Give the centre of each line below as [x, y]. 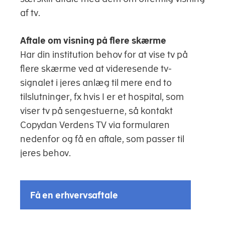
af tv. [30, 13]
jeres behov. [45, 153]
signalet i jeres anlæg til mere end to [96, 83]
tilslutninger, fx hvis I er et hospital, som [102, 97]
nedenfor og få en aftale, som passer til [102, 139]
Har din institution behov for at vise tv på [104, 55]
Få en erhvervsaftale [74, 195]
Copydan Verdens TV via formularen [95, 125]
